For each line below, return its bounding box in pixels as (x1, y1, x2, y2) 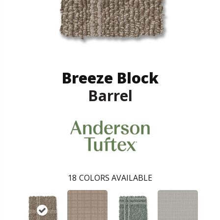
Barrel (87, 85, 133, 106)
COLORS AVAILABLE (79, 172, 152, 183)
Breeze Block (61, 67, 159, 88)
